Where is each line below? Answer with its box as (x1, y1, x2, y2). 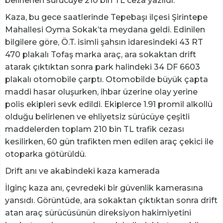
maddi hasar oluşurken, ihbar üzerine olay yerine (5, 87, 198, 97)
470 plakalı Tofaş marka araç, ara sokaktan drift (5, 49, 196, 59)
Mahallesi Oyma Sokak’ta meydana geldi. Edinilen (5, 24, 205, 34)
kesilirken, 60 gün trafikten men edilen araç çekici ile (5, 136, 214, 146)
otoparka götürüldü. (5, 149, 86, 159)
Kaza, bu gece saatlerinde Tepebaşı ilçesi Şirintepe (5, 12, 208, 22)
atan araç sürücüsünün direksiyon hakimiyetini (5, 208, 191, 218)
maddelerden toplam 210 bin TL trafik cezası (5, 124, 184, 134)
